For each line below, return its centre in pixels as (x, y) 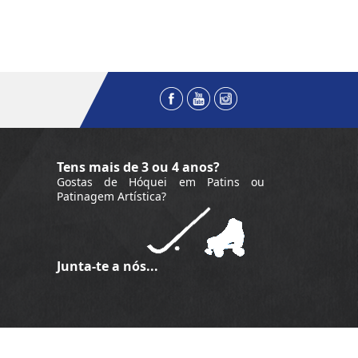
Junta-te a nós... (107, 266)
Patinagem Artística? (111, 196)
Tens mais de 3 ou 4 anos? (138, 167)
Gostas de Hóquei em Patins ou (161, 182)
